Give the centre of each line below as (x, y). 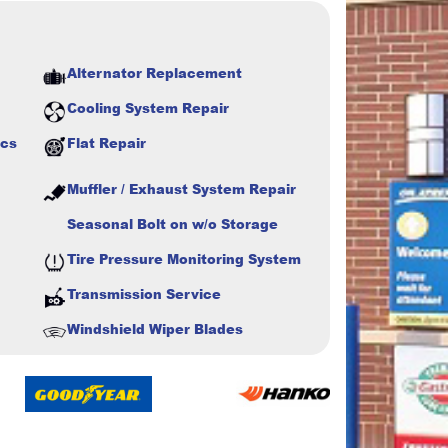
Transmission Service (144, 293)
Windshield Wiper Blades (155, 328)
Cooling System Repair (148, 107)
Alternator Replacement (154, 72)
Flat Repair (106, 142)
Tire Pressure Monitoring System (184, 258)
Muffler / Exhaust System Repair (181, 188)
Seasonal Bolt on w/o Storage (172, 223)
